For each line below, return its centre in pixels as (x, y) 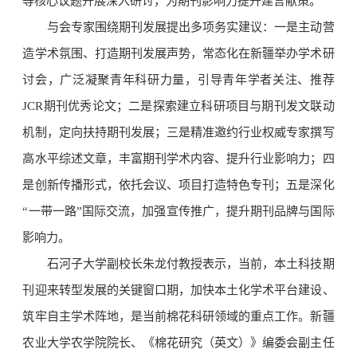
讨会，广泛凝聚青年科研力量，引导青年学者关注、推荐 (178, 80)
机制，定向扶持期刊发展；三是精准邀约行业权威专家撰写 (178, 133)
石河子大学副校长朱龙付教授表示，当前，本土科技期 (190, 264)
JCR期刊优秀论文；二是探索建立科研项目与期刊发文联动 (178, 106)
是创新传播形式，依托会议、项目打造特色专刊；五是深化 (178, 185)
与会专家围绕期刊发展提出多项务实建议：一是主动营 (190, 27)
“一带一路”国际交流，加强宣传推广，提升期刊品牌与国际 (178, 212)
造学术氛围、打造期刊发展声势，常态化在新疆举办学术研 (178, 54)
